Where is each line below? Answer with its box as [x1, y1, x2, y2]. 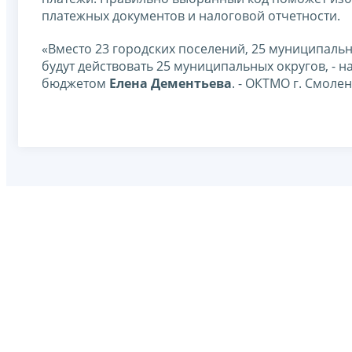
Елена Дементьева [109, 74, 232, 92]
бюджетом [42, 74, 109, 92]
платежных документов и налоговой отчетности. [42, 6, 340, 24]
